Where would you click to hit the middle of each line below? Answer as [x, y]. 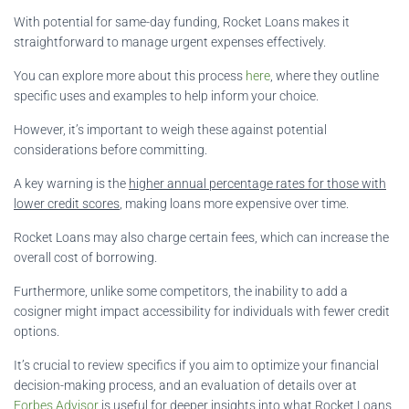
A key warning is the [71, 183]
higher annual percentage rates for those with [257, 183]
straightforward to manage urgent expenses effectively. [170, 42]
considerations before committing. [110, 149]
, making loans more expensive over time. [234, 203]
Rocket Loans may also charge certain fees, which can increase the [201, 237]
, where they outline [325, 75]
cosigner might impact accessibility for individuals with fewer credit [202, 311]
